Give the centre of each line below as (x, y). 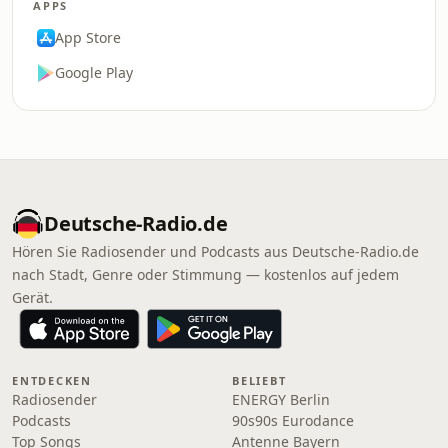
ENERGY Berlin (281, 399)
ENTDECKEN (52, 380)
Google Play (94, 72)
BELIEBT (259, 380)
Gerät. (32, 297)
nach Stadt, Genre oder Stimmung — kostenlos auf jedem (205, 274)
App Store (88, 37)
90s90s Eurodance (293, 420)
